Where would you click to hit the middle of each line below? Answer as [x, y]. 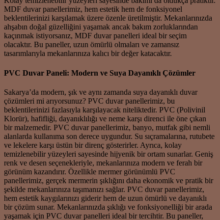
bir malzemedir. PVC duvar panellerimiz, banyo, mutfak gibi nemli [107, 127]
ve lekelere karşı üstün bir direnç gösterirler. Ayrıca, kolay [93, 145]
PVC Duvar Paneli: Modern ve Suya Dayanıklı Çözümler [100, 73]
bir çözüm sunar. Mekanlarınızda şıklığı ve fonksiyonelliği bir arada [108, 207]
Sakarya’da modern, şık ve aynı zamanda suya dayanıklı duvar [101, 92]
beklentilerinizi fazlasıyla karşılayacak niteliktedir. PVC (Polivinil [105, 110]
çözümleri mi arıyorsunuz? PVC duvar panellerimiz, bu [89, 101]
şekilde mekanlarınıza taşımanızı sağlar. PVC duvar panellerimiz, [104, 189]
